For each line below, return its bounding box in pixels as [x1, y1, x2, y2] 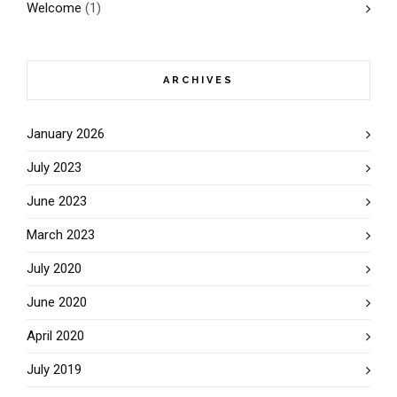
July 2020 [27, 260, 82, 276]
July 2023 [27, 159, 82, 175]
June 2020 [27, 293, 87, 310]
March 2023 [27, 226, 95, 243]
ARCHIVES [163, 74, 234, 86]
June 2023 [27, 192, 87, 209]
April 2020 [27, 327, 84, 344]
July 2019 [27, 361, 82, 378]
